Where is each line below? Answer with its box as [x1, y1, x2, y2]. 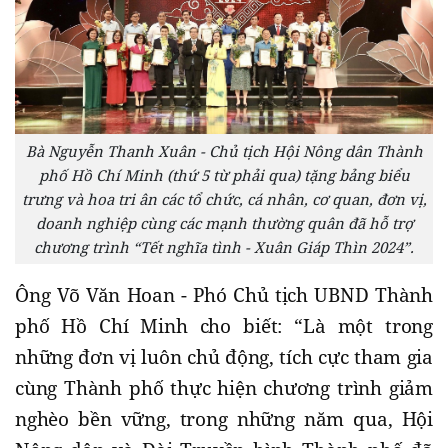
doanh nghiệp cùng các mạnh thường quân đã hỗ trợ [35, 212, 413, 233]
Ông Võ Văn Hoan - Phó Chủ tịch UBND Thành [15, 281, 433, 308]
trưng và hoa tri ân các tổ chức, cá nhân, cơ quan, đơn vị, [21, 188, 427, 209]
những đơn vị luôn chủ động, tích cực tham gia [15, 343, 433, 370]
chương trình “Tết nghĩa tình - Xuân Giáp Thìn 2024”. [34, 236, 414, 257]
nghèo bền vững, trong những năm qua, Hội [15, 405, 433, 432]
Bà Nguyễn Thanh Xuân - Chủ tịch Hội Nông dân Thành [25, 140, 423, 161]
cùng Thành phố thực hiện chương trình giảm [15, 374, 433, 401]
